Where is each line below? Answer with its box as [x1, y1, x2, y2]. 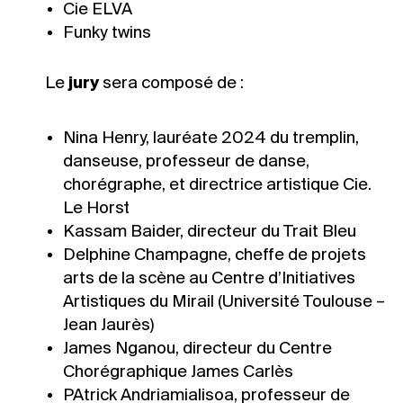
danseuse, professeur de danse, [63, 153, 309, 172]
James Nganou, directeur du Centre [63, 340, 332, 359]
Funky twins [63, 24, 151, 43]
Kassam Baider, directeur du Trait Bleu [63, 223, 356, 242]
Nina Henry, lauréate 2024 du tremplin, [63, 130, 359, 148]
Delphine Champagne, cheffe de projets [63, 246, 366, 265]
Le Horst [63, 200, 130, 219]
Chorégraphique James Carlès [63, 363, 293, 382]
